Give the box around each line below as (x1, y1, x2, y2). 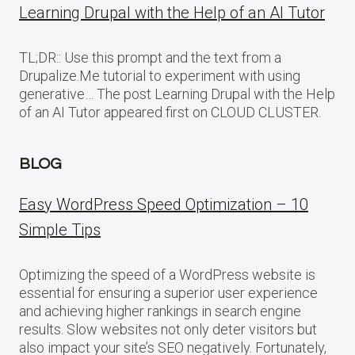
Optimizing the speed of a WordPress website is (19, 265, 315, 283)
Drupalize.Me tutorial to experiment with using (19, 67, 300, 84)
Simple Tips (19, 219, 101, 239)
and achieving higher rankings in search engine (19, 302, 301, 319)
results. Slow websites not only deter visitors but (19, 320, 317, 338)
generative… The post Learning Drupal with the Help (19, 85, 335, 102)
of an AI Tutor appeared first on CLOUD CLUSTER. (19, 103, 321, 120)
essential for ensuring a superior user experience (19, 284, 318, 301)
